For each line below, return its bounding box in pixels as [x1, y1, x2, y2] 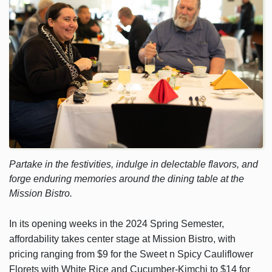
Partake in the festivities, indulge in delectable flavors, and [9, 158, 258, 169]
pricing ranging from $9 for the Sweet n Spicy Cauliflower [9, 249, 253, 260]
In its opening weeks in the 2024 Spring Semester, [9, 219, 224, 229]
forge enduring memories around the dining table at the [9, 173, 244, 184]
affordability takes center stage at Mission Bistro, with [9, 234, 236, 245]
